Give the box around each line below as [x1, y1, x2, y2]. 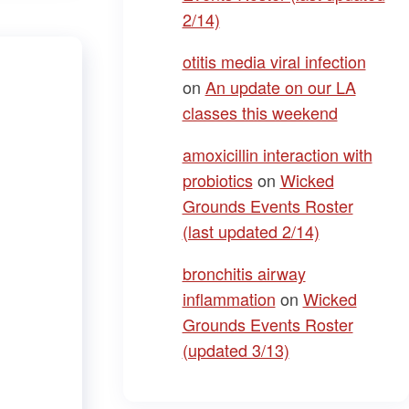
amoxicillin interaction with [182, 142, 372, 166]
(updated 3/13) [182, 338, 289, 362]
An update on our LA [204, 75, 356, 99]
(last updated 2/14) [182, 219, 320, 243]
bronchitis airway [182, 261, 306, 285]
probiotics [182, 168, 253, 192]
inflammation [182, 287, 276, 310]
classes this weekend [182, 100, 338, 124]
